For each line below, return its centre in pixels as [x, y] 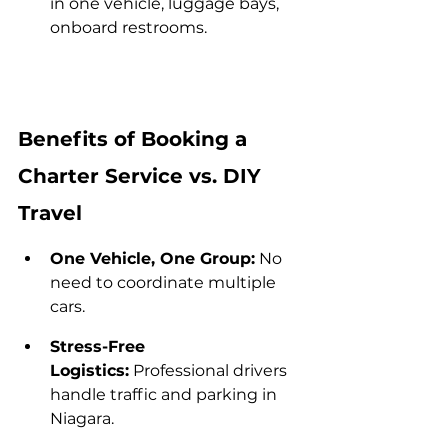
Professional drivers [210, 370]
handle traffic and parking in [165, 394]
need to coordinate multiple [165, 282]
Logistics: [89, 370]
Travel [50, 212]
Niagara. [82, 418]
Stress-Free [100, 346]
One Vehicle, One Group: [152, 258]
